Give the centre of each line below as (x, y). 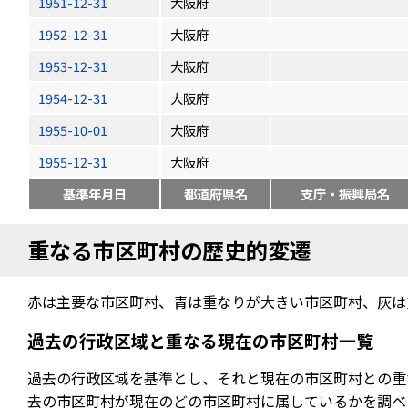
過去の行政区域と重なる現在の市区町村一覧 (200, 340)
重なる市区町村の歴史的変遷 (169, 250)
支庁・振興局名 (345, 194)
